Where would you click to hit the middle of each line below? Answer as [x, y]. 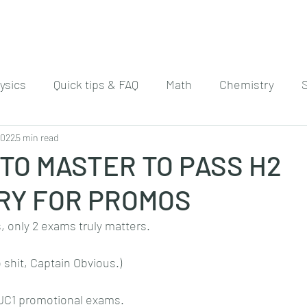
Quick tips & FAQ [96, 84]
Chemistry [247, 84]
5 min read [37, 137]
